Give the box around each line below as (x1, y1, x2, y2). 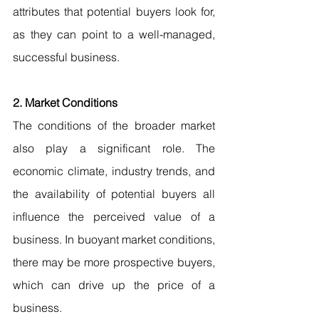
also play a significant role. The (13, 141, 215, 156)
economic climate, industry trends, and (13, 164, 215, 179)
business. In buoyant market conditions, (13, 232, 215, 247)
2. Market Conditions (13, 95, 117, 110)
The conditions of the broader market (13, 118, 215, 133)
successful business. (13, 50, 120, 65)
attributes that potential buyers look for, (13, 4, 215, 19)
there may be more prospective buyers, (13, 255, 215, 270)
